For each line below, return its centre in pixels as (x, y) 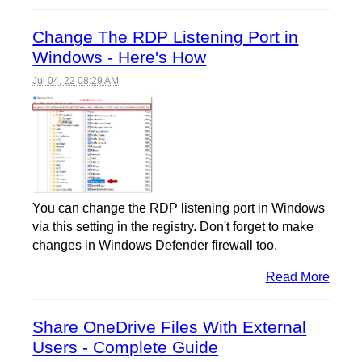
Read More (297, 276)
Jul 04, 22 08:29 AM (76, 80)
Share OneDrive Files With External (170, 326)
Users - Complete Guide (126, 347)
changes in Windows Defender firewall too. (155, 245)
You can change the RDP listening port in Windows (179, 208)
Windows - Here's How (120, 57)
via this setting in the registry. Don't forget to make (173, 226)
